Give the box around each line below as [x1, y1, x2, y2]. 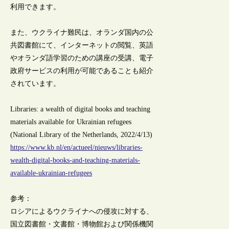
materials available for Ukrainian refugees [10, 118, 132, 126]
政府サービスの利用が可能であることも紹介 [10, 67, 154, 75]
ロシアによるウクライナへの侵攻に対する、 [10, 208, 154, 216]
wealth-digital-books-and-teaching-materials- [10, 156, 141, 165]
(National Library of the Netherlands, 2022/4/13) [10, 131, 153, 139]
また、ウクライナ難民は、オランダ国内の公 [10, 29, 154, 37]
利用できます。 [10, 3, 61, 11]
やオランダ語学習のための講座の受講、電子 [10, 54, 154, 62]
